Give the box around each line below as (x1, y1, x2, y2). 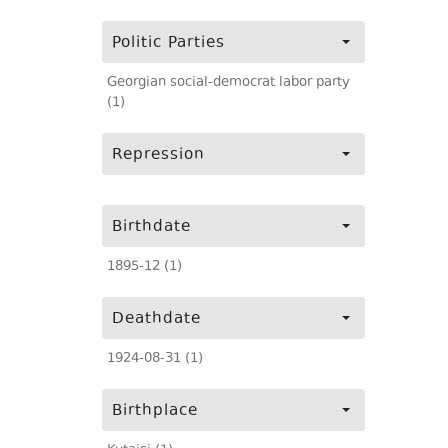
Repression (112, 144, 205, 167)
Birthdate (112, 216, 191, 239)
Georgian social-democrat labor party (107, 73, 350, 93)
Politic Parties (112, 32, 225, 55)
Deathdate (112, 308, 201, 331)
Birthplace (112, 400, 198, 423)
